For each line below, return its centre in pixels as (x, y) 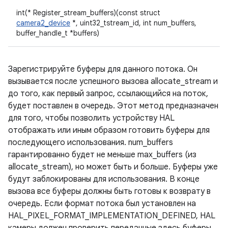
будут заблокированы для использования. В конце (104, 179)
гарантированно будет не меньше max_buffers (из (102, 155)
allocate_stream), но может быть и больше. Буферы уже (113, 167)
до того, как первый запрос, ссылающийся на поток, (108, 94)
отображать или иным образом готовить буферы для (109, 130)
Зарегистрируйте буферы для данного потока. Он (103, 69)
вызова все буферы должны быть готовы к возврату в (109, 191)
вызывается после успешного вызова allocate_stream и (113, 81)
